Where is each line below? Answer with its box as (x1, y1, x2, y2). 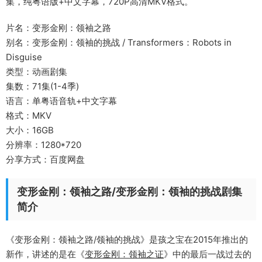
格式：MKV (6, 110, 51, 122)
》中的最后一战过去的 (164, 249, 251, 260)
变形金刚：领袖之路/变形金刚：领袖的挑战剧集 (17, 185, 242, 198)
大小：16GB (6, 125, 54, 136)
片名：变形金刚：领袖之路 (6, 22, 111, 34)
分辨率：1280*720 (6, 139, 81, 151)
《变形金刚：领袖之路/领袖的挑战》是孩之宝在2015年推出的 (6, 234, 248, 246)
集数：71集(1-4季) (6, 81, 79, 92)
